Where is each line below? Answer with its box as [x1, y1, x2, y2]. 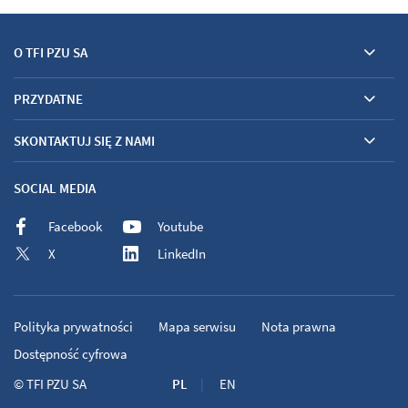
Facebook [48, 217, 102, 235]
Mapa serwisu [158, 317, 236, 335]
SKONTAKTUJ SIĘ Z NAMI [14, 132, 155, 149]
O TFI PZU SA [14, 44, 87, 61]
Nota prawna [261, 317, 336, 335]
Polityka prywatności [14, 317, 133, 335]
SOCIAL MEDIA [14, 178, 96, 197]
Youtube [158, 217, 203, 235]
